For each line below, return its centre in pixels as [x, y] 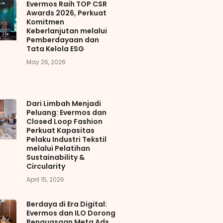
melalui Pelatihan [58, 148]
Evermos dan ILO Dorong [71, 213]
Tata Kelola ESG [55, 49]
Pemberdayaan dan [62, 40]
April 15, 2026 [45, 179]
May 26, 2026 [46, 62]
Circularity [46, 166]
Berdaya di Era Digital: [66, 204]
